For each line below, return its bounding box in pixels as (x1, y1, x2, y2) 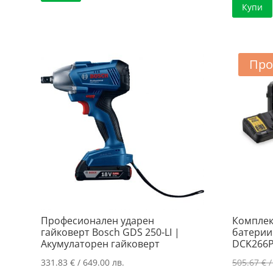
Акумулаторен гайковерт (41, 236, 160, 250)
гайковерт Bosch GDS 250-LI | (41, 225, 180, 239)
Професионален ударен (41, 213, 155, 227)
